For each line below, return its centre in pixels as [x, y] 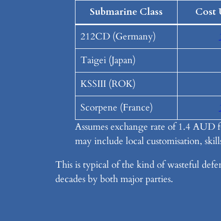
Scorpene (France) [116, 107]
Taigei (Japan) [108, 60]
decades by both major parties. [114, 179]
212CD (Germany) [118, 36]
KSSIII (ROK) [108, 84]
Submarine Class [126, 12]
